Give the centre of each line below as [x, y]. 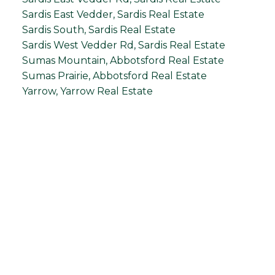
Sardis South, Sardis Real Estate [99, 30]
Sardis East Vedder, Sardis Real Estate [113, 14]
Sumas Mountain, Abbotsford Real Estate [123, 60]
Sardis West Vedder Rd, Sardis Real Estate [123, 45]
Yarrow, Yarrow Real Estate [87, 91]
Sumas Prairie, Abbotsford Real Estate [114, 76]
